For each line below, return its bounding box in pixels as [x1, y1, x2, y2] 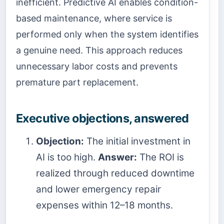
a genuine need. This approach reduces [16, 45, 182, 56]
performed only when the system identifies [16, 29, 198, 40]
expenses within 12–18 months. [36, 199, 173, 211]
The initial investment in [84, 135, 190, 147]
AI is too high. [36, 151, 98, 163]
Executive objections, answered [16, 111, 189, 126]
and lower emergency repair [36, 183, 161, 195]
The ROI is [137, 151, 184, 163]
